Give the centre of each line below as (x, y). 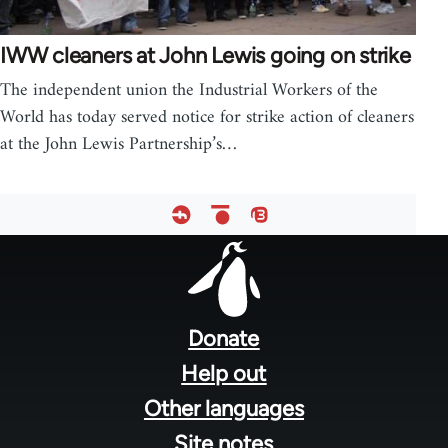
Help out (224, 373)
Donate (224, 338)
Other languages (223, 408)
